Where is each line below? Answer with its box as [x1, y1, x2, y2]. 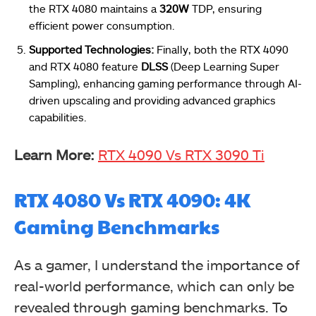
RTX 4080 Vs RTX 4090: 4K [14, 186, 250, 213]
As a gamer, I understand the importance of [14, 256, 300, 273]
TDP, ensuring [189, 2, 262, 15]
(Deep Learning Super [168, 60, 279, 73]
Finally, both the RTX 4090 [157, 43, 288, 56]
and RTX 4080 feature [29, 60, 141, 73]
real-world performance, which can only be [14, 277, 294, 294]
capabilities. [29, 111, 87, 123]
